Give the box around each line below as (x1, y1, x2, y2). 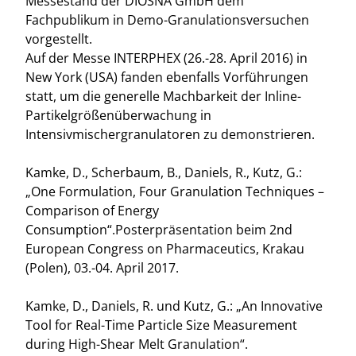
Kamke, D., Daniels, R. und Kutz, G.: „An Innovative (25, 297, 323, 315)
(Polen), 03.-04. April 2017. (25, 259, 179, 277)
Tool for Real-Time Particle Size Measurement (25, 316, 297, 334)
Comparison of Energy (25, 202, 159, 219)
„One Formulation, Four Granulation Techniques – (25, 183, 324, 200)
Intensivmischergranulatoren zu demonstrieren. (25, 126, 315, 143)
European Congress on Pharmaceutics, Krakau (25, 240, 304, 257)
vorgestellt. (25, 30, 92, 48)
